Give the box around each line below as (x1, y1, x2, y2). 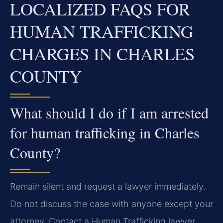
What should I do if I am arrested (10, 103, 209, 123)
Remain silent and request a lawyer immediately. (10, 181, 206, 192)
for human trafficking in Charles (10, 122, 200, 143)
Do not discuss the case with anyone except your (10, 199, 213, 210)
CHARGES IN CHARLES (10, 42, 195, 66)
